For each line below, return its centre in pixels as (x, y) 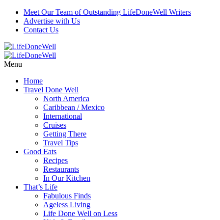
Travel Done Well (51, 90)
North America (66, 98)
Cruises (55, 125)
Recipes (55, 160)
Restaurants (61, 169)
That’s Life (41, 187)
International (63, 116)
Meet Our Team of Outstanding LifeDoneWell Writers (107, 12)
